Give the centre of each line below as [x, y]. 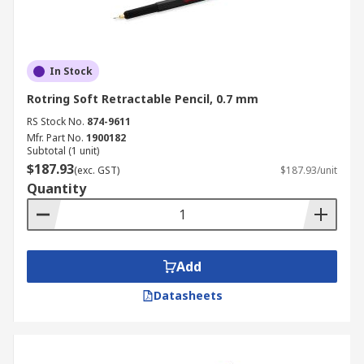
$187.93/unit [309, 170]
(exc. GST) [97, 170]
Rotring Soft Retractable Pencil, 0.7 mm [143, 99]
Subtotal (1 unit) [63, 151]
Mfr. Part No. [55, 138]
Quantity [56, 188]
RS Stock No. [56, 121]
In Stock [71, 71]
